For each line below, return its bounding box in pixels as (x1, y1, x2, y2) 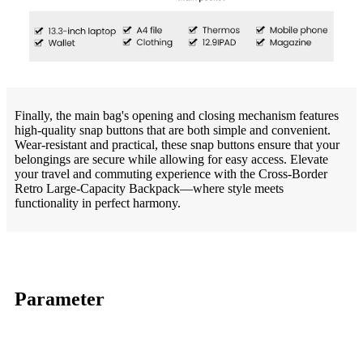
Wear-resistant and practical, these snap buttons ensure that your (15, 137, 340, 152)
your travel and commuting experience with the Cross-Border (15, 166, 327, 181)
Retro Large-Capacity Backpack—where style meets (15, 181, 284, 195)
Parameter (15, 288, 105, 310)
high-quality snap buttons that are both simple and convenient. (15, 122, 331, 137)
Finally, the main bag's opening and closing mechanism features (15, 108, 339, 122)
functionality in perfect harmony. (15, 195, 181, 210)
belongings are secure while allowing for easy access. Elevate (15, 152, 328, 166)
